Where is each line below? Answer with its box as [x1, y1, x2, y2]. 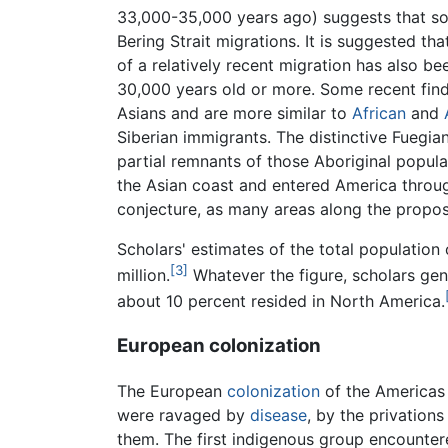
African [352, 102, 406, 123]
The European [117, 380, 227, 401]
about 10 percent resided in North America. [117, 291, 445, 312]
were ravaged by [117, 404, 250, 425]
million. [117, 265, 170, 286]
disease [250, 404, 307, 425]
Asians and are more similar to [117, 102, 352, 123]
